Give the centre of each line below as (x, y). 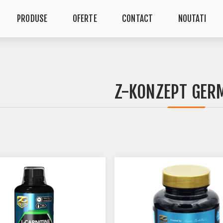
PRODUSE (32, 19)
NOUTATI (192, 19)
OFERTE (85, 19)
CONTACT (138, 19)
